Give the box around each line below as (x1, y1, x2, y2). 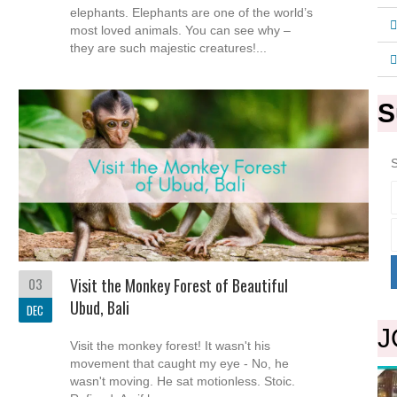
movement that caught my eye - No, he (69, 355, 289, 370)
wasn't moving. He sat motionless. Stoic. (69, 373, 295, 388)
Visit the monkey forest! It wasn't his (69, 338, 270, 353)
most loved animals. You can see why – (69, 22, 291, 37)
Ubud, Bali (69, 295, 129, 319)
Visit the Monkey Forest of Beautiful (69, 273, 288, 297)
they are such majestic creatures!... (69, 40, 267, 55)
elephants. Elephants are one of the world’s (69, 4, 313, 19)
